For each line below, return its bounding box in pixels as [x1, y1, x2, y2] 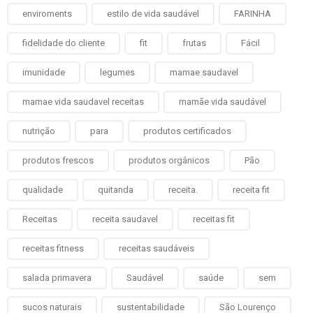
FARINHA [234, 8, 271, 19]
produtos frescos [22, 155, 94, 166]
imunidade [22, 67, 65, 78]
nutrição [22, 126, 55, 136]
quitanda [98, 184, 133, 195]
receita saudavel [92, 214, 158, 224]
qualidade [22, 184, 63, 195]
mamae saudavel [170, 67, 238, 78]
